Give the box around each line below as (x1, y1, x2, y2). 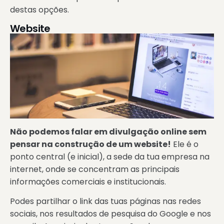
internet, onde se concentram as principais (10, 163, 179, 175)
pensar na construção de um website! (10, 138, 171, 150)
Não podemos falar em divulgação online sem (10, 125, 206, 137)
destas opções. (10, 4, 69, 16)
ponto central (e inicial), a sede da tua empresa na (10, 150, 209, 162)
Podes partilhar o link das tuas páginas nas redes (10, 195, 201, 207)
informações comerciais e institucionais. (10, 175, 166, 187)
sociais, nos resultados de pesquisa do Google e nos (10, 208, 211, 220)
